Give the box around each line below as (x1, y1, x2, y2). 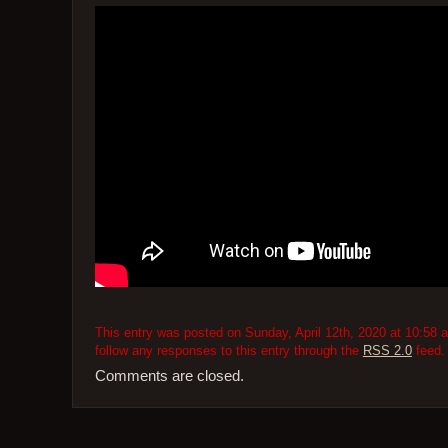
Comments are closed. (94, 367, 244, 384)
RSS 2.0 (362, 342, 412, 358)
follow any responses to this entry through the (94, 342, 363, 358)
